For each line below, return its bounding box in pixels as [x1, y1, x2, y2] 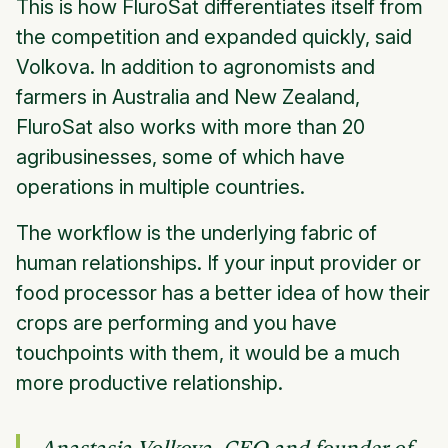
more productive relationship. [16, 371, 283, 396]
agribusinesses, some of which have [16, 145, 345, 170]
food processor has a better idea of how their [16, 281, 430, 306]
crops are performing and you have [16, 311, 337, 336]
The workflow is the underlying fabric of [16, 221, 377, 246]
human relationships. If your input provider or [16, 251, 421, 276]
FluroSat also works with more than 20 [16, 115, 365, 140]
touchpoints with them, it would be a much [16, 341, 400, 366]
